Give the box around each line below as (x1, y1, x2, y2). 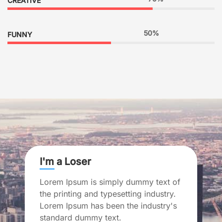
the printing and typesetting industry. (40, 188, 176, 199)
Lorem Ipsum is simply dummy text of (40, 176, 180, 187)
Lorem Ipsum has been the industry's (40, 200, 177, 211)
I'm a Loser (40, 155, 91, 167)
